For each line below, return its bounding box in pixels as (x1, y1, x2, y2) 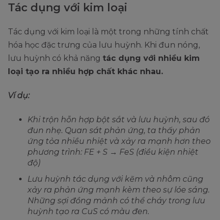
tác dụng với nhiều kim (103, 53, 200, 63)
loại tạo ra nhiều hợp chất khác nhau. (8, 66, 165, 76)
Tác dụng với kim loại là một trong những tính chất (8, 27, 209, 36)
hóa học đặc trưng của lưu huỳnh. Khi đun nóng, (8, 40, 200, 50)
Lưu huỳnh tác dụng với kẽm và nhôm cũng (27, 174, 203, 184)
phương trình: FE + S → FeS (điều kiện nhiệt (27, 147, 198, 157)
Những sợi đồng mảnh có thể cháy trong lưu (27, 195, 205, 205)
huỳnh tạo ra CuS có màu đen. (27, 206, 149, 216)
